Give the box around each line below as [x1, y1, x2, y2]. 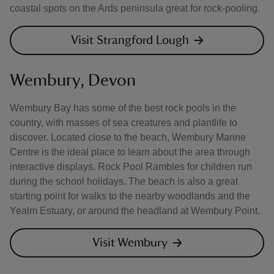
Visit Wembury [92, 237, 168, 249]
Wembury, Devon [10, 72, 136, 89]
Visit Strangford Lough [70, 34, 189, 46]
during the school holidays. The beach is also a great [10, 176, 238, 187]
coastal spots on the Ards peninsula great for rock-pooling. [10, 3, 260, 13]
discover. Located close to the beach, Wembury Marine [10, 132, 246, 143]
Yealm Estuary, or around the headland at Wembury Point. [10, 206, 260, 216]
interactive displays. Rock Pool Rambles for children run [10, 161, 252, 172]
